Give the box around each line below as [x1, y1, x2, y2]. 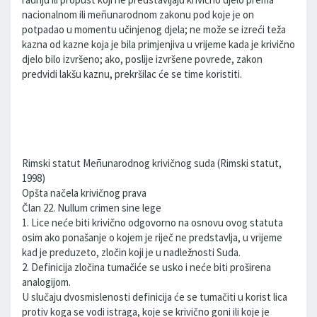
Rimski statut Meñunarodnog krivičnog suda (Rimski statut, [22, 156, 282, 170]
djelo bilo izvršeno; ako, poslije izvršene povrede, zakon [22, 52, 263, 66]
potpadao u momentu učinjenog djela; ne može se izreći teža [22, 23, 286, 36]
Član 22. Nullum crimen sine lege [22, 201, 161, 214]
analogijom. [22, 275, 71, 289]
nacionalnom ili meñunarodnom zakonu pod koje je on [22, 8, 254, 21]
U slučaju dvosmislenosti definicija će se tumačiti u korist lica [22, 290, 287, 304]
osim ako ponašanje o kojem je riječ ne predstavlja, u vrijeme [22, 231, 282, 244]
